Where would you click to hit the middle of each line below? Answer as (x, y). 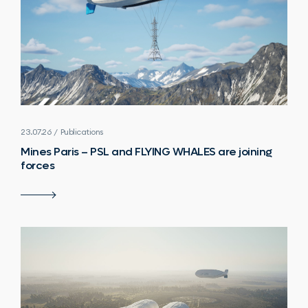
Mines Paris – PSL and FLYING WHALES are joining (146, 151)
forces (37, 165)
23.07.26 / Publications (62, 131)
